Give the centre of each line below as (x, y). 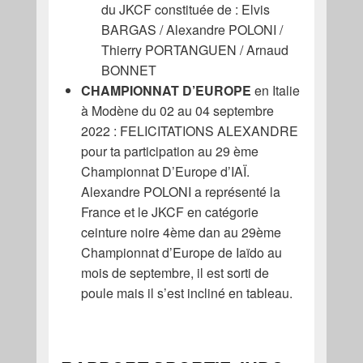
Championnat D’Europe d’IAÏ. (165, 171)
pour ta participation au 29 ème (169, 151)
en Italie (275, 90)
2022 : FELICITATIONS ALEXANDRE (189, 130)
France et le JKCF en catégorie (169, 211)
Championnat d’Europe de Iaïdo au (181, 252)
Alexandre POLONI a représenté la (180, 191)
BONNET (128, 70)
